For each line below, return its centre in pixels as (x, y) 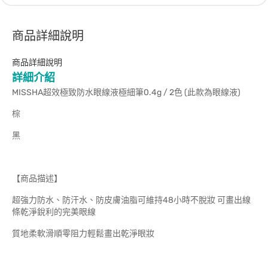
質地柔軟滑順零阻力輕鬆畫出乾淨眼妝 (83, 234)
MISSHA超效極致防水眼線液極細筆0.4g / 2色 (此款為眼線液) (126, 92)
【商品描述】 (37, 179)
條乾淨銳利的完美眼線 (54, 212)
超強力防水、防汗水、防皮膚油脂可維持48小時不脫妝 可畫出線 (131, 200)
